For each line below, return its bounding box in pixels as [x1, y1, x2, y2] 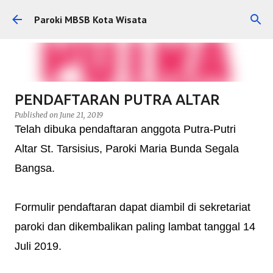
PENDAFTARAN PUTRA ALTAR [15, 91, 219, 108]
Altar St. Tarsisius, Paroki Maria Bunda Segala [15, 143, 239, 155]
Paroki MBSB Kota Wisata [34, 13, 147, 26]
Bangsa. [15, 162, 55, 174]
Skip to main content [91, 10, 182, 21]
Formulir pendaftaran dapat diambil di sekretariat [15, 201, 250, 213]
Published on [15, 110, 60, 119]
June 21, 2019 [60, 110, 103, 119]
